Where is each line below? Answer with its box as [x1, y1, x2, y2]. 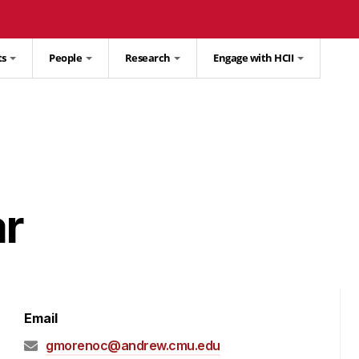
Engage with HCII [213, 50, 296, 66]
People [49, 50, 84, 66]
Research [124, 50, 172, 66]
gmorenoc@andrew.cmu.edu [46, 337, 220, 353]
